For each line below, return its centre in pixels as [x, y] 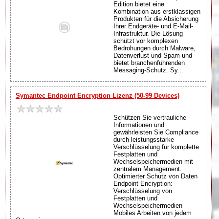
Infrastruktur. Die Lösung [148, 33]
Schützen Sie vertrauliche [150, 117]
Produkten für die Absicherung [156, 19]
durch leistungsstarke [144, 139]
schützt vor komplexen [146, 41]
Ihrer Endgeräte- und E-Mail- [153, 26]
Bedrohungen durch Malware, [154, 48]
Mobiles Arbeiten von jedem [153, 213]
